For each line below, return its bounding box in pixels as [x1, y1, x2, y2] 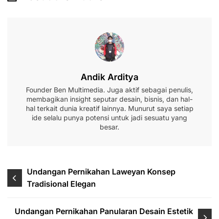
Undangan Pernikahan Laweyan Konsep [27, 167, 176, 177]
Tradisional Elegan [27, 179, 96, 189]
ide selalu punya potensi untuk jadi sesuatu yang [32, 113, 187, 122]
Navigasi [7, 166, 53, 179]
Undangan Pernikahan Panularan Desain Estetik [15, 206, 194, 217]
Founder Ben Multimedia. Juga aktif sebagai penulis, [26, 86, 193, 94]
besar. [100, 123, 119, 131]
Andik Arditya [81, 72, 138, 83]
